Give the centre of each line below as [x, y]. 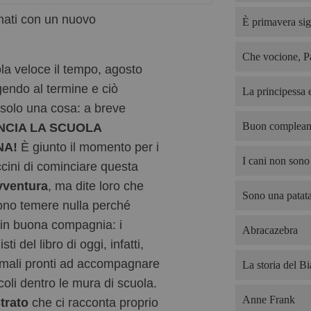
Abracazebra [270, 230]
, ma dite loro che [96, 186]
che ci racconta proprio [95, 302]
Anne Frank [268, 300]
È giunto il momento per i [90, 147]
